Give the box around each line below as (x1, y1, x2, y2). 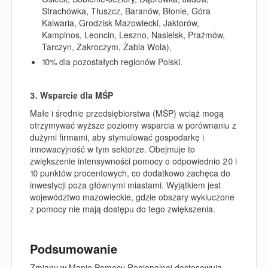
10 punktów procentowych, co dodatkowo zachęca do (30, 167, 230, 179)
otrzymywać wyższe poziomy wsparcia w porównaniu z (30, 119, 236, 131)
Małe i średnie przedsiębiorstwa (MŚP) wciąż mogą (30, 107, 224, 119)
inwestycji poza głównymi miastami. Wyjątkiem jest (30, 179, 221, 191)
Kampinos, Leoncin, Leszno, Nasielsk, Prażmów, (42, 29, 225, 41)
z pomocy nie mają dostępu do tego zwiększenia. (30, 203, 215, 215)
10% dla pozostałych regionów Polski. (42, 56, 182, 68)
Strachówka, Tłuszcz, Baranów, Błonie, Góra (42, 5, 211, 17)
